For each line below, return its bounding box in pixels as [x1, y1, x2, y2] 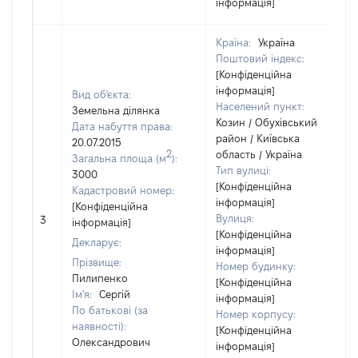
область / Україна [216, 149, 302, 160]
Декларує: [72, 237, 121, 248]
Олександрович [72, 336, 150, 348]
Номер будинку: [216, 261, 296, 272]
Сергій [99, 288, 130, 300]
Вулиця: [216, 213, 254, 224]
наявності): [72, 320, 126, 332]
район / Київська [216, 133, 300, 144]
